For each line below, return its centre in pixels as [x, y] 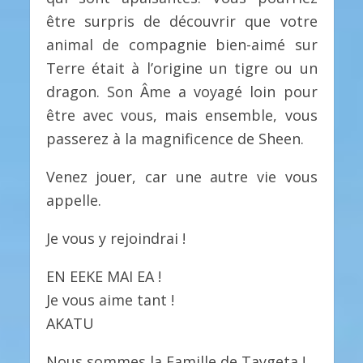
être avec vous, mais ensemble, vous [181, 115]
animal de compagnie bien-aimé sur [181, 44]
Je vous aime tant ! [110, 299]
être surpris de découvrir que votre [181, 21]
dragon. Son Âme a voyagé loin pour [181, 91]
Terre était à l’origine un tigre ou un [181, 68]
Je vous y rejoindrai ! [115, 238]
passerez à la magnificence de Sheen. [175, 138]
